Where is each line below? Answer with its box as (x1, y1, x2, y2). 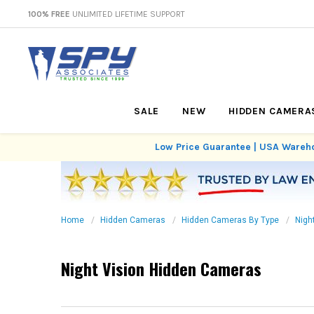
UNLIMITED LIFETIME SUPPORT (70, 9, 185, 19)
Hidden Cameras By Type (182, 215, 279, 225)
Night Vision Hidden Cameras (61, 255, 261, 281)
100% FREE (28, 9, 70, 19)
